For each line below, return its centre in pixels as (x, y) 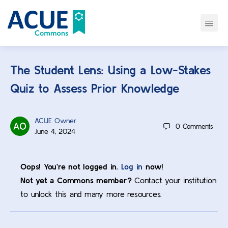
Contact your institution (174, 180)
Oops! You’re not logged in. (71, 167)
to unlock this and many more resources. (91, 194)
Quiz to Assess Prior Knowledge (95, 88)
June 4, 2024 (55, 131)
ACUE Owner (55, 121)
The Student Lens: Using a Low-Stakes (110, 70)
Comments (197, 126)
